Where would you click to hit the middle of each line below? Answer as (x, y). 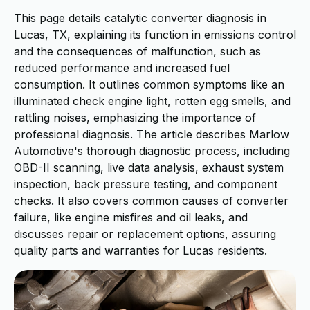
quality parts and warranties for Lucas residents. (140, 250)
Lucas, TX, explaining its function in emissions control (155, 35)
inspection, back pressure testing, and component (146, 184)
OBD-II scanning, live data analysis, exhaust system (149, 167)
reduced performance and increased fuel (122, 68)
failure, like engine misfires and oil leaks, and (131, 217)
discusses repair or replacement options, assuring (145, 234)
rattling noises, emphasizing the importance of (135, 118)
